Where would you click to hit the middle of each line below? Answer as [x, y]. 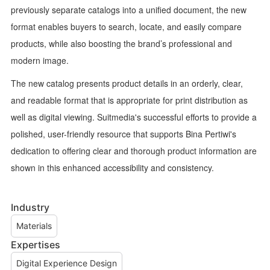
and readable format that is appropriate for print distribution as [129, 100]
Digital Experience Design [66, 263]
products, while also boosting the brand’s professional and [121, 43]
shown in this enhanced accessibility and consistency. [112, 167]
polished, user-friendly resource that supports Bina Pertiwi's [123, 133]
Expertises [35, 244]
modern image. [39, 60]
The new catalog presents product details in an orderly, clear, [127, 83]
